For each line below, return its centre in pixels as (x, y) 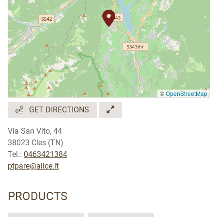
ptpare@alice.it (33, 166)
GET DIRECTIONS (58, 109)
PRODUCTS (38, 196)
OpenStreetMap (186, 93)
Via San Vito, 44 (35, 131)
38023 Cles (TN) (36, 142)
